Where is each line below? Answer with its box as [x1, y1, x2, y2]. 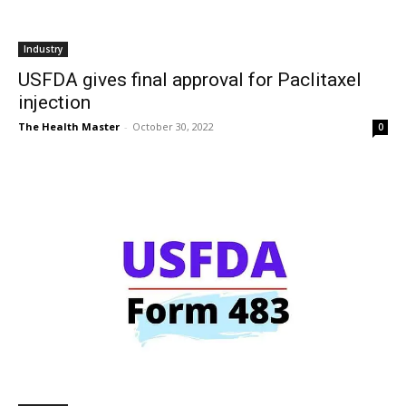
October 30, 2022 [132, 120, 214, 133]
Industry [24, 43, 63, 55]
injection [18, 92, 91, 113]
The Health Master [18, 120, 120, 133]
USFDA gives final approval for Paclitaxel [18, 69, 362, 91]
